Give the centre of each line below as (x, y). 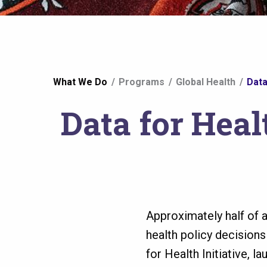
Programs (142, 82)
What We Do (80, 82)
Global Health (206, 82)
